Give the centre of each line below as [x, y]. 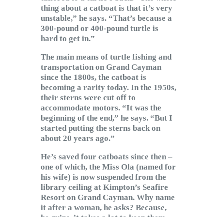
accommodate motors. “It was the [101, 108]
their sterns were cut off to [88, 98]
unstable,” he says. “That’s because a [106, 18]
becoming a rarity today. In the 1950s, [108, 88]
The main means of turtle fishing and [106, 57]
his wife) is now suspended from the [103, 177]
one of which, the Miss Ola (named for [108, 167]
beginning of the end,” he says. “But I [107, 118]
